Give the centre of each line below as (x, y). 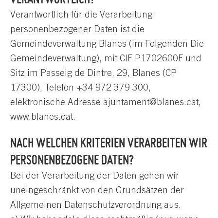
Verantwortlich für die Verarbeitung (81, 15)
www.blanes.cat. (43, 117)
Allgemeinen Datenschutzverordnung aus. (96, 205)
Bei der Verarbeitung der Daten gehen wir (95, 176)
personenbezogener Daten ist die (77, 30)
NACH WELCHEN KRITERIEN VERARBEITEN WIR (109, 142)
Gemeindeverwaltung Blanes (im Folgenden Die (107, 44)
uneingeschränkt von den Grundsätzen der (97, 191)
